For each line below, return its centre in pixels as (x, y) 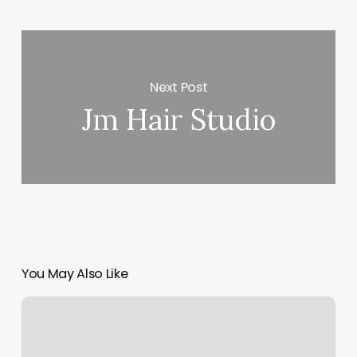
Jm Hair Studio (178, 120)
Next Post (179, 87)
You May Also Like (75, 274)
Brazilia (39, 306)
